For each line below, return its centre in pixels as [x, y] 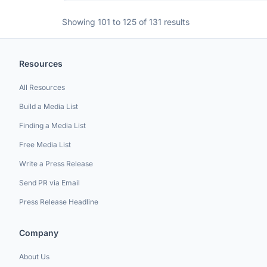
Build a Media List [49, 106]
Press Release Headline [59, 202]
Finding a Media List [52, 125]
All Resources [42, 87]
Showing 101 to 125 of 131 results [126, 21]
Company [39, 233]
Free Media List [45, 145]
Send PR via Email [49, 183]
